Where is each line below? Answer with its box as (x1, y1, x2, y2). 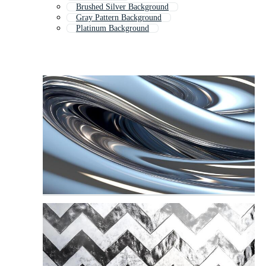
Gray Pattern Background (76, 13, 161, 23)
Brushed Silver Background (76, 2, 169, 12)
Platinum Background (76, 24, 149, 33)
